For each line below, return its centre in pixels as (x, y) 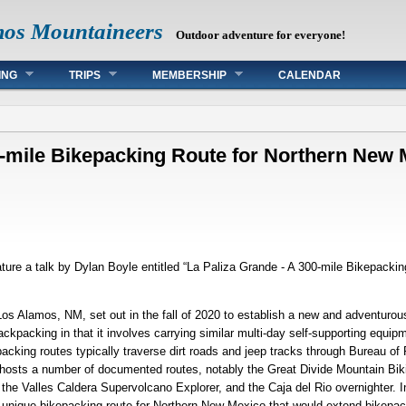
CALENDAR (309, 75)
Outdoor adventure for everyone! (261, 35)
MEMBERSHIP (189, 75)
